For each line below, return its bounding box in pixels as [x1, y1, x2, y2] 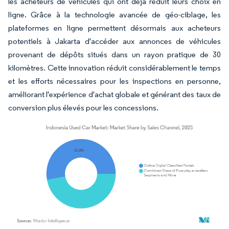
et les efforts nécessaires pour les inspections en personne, [8, 76, 221, 86]
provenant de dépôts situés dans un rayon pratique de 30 [8, 49, 221, 59]
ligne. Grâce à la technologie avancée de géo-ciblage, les [8, 9, 221, 19]
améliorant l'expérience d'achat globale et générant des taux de [8, 89, 221, 99]
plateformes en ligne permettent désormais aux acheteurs [8, 22, 221, 33]
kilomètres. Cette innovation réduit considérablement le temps [8, 62, 221, 73]
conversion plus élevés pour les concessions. [8, 102, 158, 112]
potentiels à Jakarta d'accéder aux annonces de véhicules [8, 36, 221, 46]
